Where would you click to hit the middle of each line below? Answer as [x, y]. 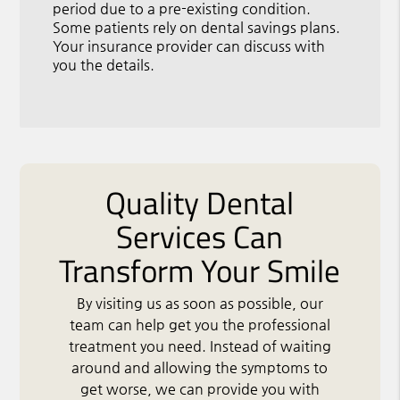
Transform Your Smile [200, 270]
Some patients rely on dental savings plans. [197, 27]
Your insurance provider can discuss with [189, 46]
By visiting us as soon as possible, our [200, 304]
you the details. [104, 64]
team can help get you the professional [200, 325]
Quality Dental [200, 202]
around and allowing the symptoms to [200, 368]
